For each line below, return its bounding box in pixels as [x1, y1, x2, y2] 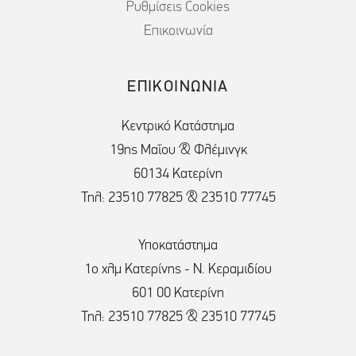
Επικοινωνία [143, 24, 213, 40]
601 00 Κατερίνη [132, 286, 224, 302]
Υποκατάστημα [138, 238, 218, 254]
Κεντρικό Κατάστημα [122, 119, 234, 135]
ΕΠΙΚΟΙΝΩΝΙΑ [127, 79, 229, 96]
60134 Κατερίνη [133, 167, 222, 183]
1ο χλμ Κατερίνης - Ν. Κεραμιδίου [84, 262, 272, 278]
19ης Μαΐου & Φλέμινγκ [109, 143, 247, 159]
